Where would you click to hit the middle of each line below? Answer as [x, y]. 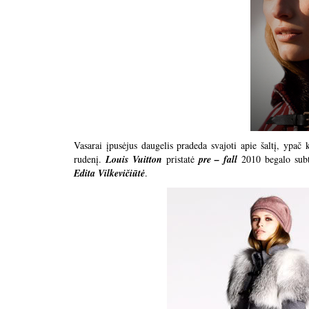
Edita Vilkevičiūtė [109, 173]
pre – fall [218, 159]
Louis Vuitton [133, 159]
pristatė [180, 159]
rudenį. [90, 159]
